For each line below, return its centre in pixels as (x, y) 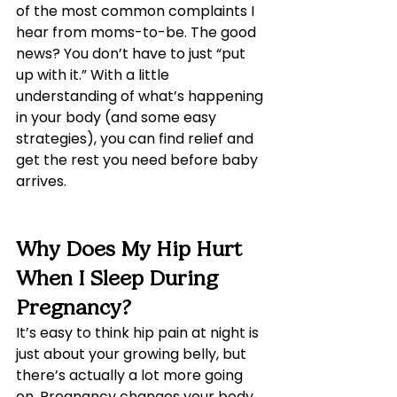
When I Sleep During (120, 278)
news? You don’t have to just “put (132, 54)
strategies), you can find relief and (136, 139)
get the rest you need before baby (139, 160)
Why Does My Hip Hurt (132, 249)
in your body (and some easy (118, 117)
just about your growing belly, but (133, 354)
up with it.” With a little (94, 75)
